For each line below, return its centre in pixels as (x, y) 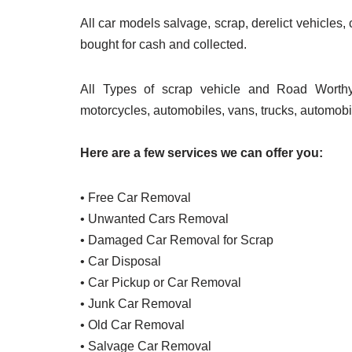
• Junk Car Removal (136, 304)
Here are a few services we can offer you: (202, 153)
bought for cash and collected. (163, 45)
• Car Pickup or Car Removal (161, 283)
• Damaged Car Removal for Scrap (177, 240)
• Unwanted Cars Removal (154, 219)
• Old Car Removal (132, 325)
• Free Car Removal (136, 198)
